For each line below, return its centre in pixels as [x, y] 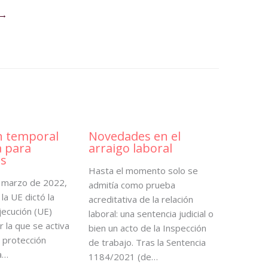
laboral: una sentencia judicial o [151, 213]
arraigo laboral [130, 148]
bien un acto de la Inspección [147, 228]
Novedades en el [134, 136]
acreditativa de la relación [141, 199]
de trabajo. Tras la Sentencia [147, 242]
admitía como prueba [132, 185]
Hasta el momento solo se [143, 170]
